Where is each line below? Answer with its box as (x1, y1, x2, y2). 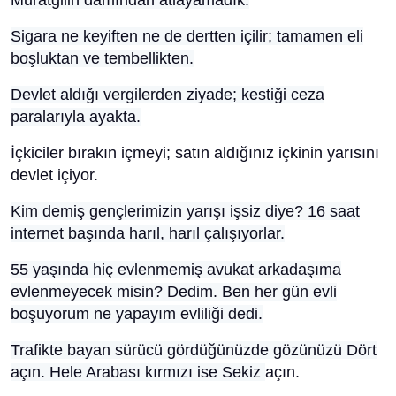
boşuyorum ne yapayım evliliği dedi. (11, 305, 263, 323)
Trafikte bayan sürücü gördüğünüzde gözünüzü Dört (11, 341, 377, 359)
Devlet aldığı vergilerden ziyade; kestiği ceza (11, 86, 324, 103)
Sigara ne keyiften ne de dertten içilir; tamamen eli (11, 27, 363, 45)
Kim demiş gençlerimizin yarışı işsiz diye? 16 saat (11, 202, 360, 220)
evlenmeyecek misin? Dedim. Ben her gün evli (11, 283, 337, 301)
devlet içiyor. (11, 166, 98, 184)
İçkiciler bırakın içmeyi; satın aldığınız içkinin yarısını (11, 144, 379, 162)
